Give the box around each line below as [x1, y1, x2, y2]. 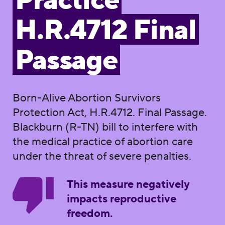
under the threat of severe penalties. [12, 149, 191, 163]
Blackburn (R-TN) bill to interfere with [12, 120, 198, 134]
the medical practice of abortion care [12, 134, 193, 149]
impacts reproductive [66, 191, 176, 206]
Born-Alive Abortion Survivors [12, 90, 161, 105]
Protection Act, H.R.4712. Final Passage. [12, 105, 207, 120]
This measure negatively [66, 177, 190, 191]
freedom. [66, 206, 113, 220]
